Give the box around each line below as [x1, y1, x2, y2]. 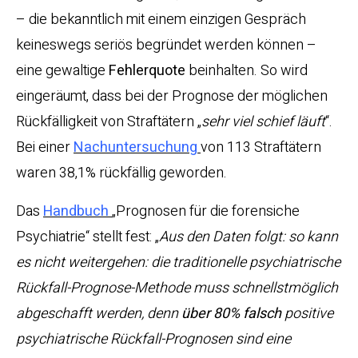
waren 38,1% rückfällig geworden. [16, 162, 227, 185]
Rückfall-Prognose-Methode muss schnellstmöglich [16, 277, 338, 300]
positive [281, 303, 333, 325]
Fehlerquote [109, 60, 185, 82]
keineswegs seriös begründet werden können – [16, 34, 316, 57]
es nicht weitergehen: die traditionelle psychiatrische [16, 252, 340, 274]
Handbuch [43, 201, 109, 223]
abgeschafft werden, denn [16, 303, 181, 325]
